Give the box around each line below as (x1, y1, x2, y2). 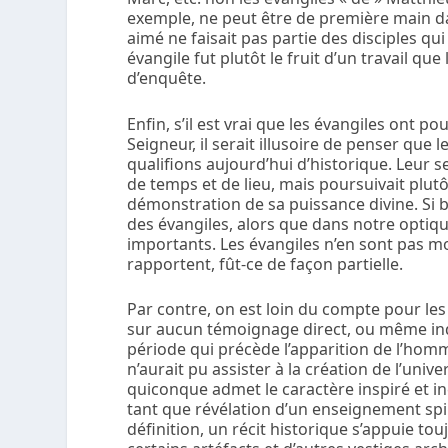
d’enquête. (127, 67, 207, 90)
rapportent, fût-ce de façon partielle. (127, 252, 404, 275)
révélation (195, 398, 276, 421)
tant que (127, 398, 196, 421)
